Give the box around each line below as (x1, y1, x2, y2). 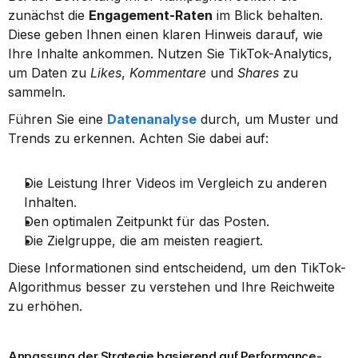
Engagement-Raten (89, 7, 213, 23)
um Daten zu (8, 65, 90, 81)
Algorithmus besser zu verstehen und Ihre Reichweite (8, 279, 335, 295)
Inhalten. (24, 194, 77, 210)
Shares (237, 65, 279, 81)
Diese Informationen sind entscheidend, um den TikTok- (8, 260, 346, 276)
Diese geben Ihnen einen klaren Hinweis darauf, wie (8, 26, 323, 42)
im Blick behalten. (213, 7, 323, 23)
